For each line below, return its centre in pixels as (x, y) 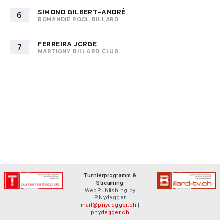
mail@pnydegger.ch (108, 205)
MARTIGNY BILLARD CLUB (78, 51)
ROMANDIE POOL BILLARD (78, 19)
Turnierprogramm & (110, 176)
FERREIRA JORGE (68, 44)
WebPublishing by (110, 190)
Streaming (110, 183)
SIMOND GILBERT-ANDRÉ (82, 12)
